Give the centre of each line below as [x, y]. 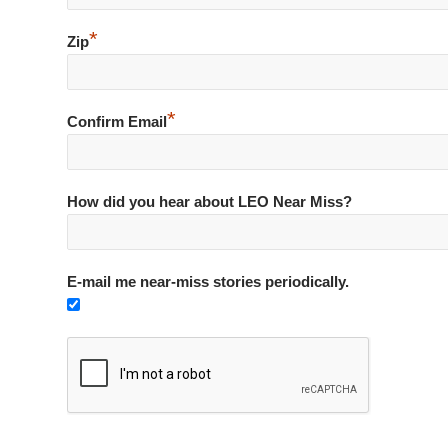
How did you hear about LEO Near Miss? [209, 201]
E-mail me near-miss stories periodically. [208, 281]
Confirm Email [117, 121]
